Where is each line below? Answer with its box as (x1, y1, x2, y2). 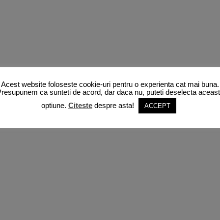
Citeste (68, 101, 92, 110)
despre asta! (92, 101, 136, 110)
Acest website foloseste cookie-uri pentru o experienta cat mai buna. (1, 80, 219, 88)
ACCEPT (144, 102, 170, 110)
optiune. (41, 101, 68, 110)
